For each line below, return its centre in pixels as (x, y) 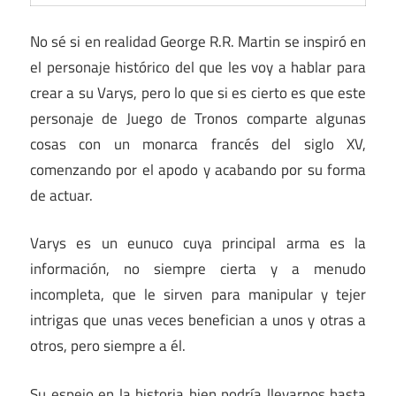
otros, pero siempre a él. (108, 346)
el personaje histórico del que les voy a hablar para (198, 67)
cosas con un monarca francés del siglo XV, (198, 144)
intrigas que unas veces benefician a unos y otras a (198, 320)
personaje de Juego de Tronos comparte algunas (198, 118)
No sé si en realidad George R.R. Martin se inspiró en (198, 41)
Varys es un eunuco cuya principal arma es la (198, 244)
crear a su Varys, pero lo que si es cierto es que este (198, 92)
